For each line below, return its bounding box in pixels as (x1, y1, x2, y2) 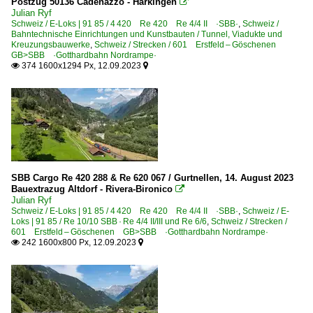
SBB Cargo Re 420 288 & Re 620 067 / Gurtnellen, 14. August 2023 (11, 172, 293, 183)
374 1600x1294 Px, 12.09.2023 (20, 60, 143, 71)
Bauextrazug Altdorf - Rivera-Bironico (11, 183, 173, 194)
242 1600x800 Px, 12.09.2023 (20, 237, 138, 247)
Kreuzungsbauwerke (11, 39, 90, 50)
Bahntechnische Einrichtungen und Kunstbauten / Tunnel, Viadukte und (11, 29, 282, 39)
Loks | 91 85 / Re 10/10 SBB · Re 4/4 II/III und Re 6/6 (11, 216, 207, 226)
